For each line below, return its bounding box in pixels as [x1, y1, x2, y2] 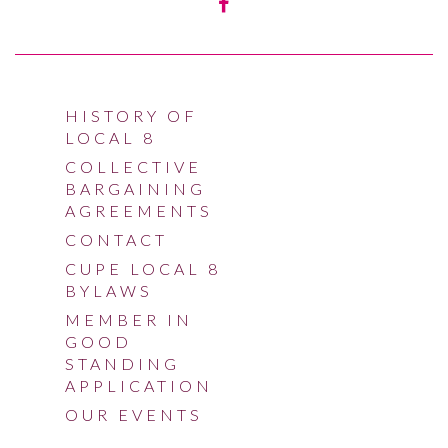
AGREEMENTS [65, 201, 213, 220]
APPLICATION [65, 376, 213, 395]
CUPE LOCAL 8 [65, 259, 221, 278]
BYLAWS [65, 281, 153, 300]
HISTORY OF [65, 106, 198, 125]
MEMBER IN [65, 310, 193, 329]
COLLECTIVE [65, 157, 202, 176]
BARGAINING [65, 179, 206, 198]
